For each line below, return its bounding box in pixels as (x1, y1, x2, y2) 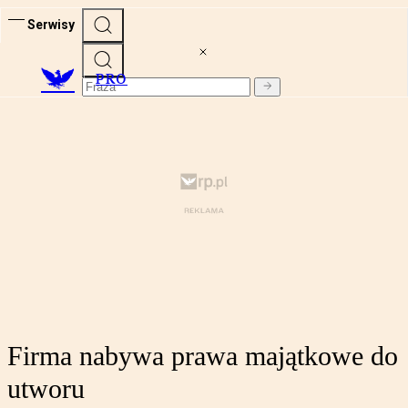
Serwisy (27, 16, 75, 32)
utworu (7, 373, 85, 404)
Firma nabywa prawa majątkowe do (7, 341, 398, 372)
